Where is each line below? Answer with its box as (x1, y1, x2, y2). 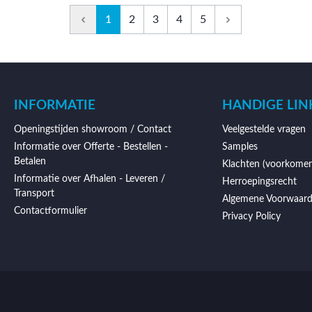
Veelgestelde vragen (221, 125, 306, 134)
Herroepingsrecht (221, 177, 297, 187)
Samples (221, 142, 258, 152)
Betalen (14, 157, 46, 166)
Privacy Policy (221, 212, 281, 221)
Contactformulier (14, 206, 87, 216)
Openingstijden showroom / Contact (14, 125, 171, 134)
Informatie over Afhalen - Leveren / (14, 174, 165, 184)
